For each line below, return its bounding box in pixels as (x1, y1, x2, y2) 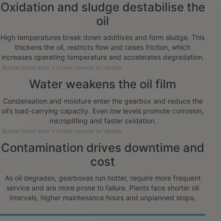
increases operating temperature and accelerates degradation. (1, 53, 204, 61)
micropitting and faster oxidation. (49, 116, 156, 125)
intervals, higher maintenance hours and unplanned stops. (9, 193, 196, 202)
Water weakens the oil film (29, 77, 176, 91)
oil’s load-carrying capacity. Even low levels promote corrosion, (1, 106, 204, 115)
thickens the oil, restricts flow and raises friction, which (15, 43, 190, 51)
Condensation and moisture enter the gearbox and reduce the (2, 96, 203, 105)
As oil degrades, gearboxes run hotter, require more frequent (4, 173, 201, 182)
